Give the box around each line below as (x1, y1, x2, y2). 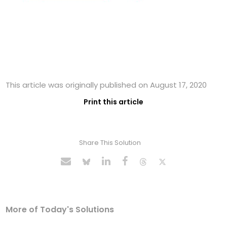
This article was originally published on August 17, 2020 (6, 80, 207, 91)
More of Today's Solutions (6, 204, 115, 216)
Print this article (84, 97, 143, 107)
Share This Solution (79, 138, 141, 148)
